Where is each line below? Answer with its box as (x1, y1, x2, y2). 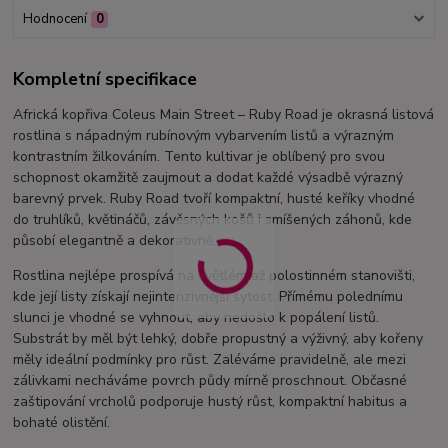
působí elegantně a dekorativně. (13, 231, 217, 251)
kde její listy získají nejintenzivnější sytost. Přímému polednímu (13, 287, 404, 307)
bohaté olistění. (13, 413, 111, 433)
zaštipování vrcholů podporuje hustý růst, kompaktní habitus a (13, 392, 408, 412)
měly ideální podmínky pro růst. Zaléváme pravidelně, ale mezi (13, 350, 407, 370)
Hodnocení (22, 9, 87, 28)
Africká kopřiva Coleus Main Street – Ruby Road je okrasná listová (13, 105, 435, 125)
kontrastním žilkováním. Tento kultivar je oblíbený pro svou (13, 147, 386, 167)
